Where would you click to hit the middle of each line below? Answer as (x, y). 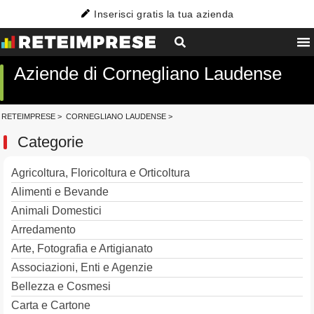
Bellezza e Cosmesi (61, 286)
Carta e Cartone (51, 305)
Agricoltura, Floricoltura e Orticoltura (101, 173)
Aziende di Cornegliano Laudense (148, 74)
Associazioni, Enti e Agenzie (82, 267)
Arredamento (43, 230)
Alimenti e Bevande (60, 192)
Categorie (50, 142)
